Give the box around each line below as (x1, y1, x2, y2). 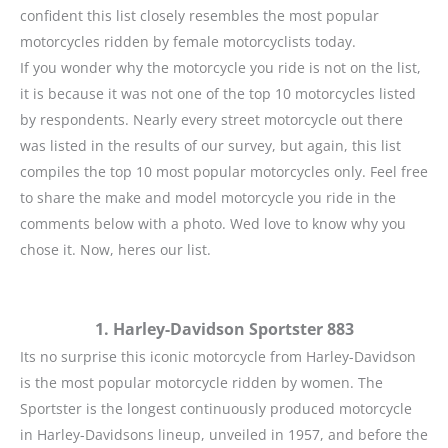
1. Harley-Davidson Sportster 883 (94, 317, 354, 340)
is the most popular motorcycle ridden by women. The (20, 372, 383, 392)
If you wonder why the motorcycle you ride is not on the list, (20, 58, 421, 78)
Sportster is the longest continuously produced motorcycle (20, 398, 412, 418)
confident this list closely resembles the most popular (20, 6, 379, 26)
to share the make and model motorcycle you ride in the (20, 188, 396, 208)
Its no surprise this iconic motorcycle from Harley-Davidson (20, 346, 416, 366)
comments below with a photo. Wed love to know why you (20, 214, 406, 234)
